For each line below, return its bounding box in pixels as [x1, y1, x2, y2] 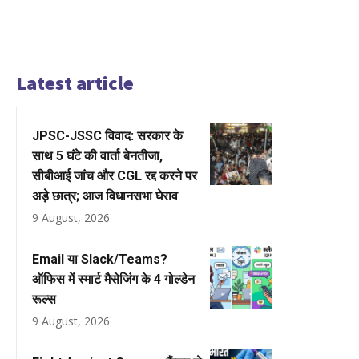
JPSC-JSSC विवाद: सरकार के [32, 127, 183, 143]
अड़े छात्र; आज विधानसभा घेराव [32, 188, 178, 204]
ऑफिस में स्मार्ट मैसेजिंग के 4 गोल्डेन [32, 271, 195, 287]
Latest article [16, 70, 134, 95]
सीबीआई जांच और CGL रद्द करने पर [32, 167, 197, 184]
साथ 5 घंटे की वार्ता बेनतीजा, [32, 147, 163, 163]
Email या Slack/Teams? [32, 251, 167, 267]
